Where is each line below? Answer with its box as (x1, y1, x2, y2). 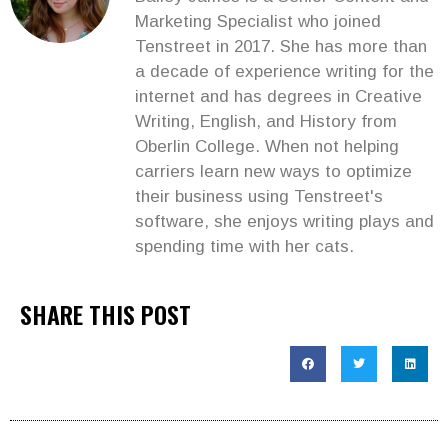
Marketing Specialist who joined (135, 11, 381, 31)
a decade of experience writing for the (135, 61, 434, 81)
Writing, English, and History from (135, 111, 397, 131)
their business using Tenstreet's (135, 186, 383, 206)
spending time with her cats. (135, 236, 354, 256)
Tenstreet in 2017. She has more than (135, 36, 427, 56)
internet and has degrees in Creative (135, 86, 422, 106)
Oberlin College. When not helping (135, 136, 399, 156)
